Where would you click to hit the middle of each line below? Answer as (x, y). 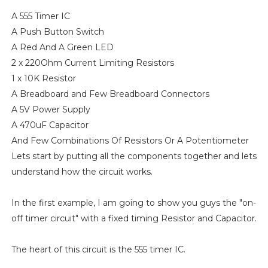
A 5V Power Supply (51, 109)
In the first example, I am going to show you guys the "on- (133, 202)
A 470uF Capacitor (50, 125)
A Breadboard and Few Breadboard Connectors (110, 94)
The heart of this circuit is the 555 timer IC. (98, 249)
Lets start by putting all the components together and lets (134, 156)
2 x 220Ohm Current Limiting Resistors (92, 63)
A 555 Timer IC (40, 16)
